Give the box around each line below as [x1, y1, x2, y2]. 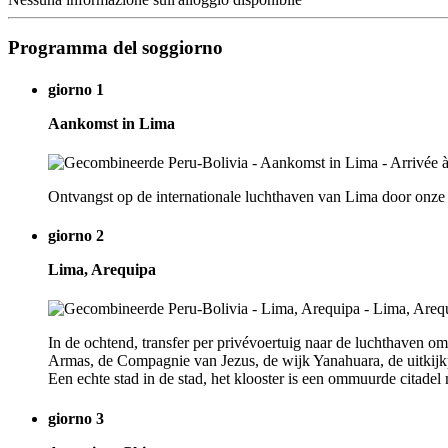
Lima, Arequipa [48, 261, 156, 279]
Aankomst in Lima [48, 114, 175, 132]
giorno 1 [48, 80, 104, 98]
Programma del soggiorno [8, 37, 223, 59]
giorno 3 [48, 409, 104, 427]
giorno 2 [48, 227, 104, 245]
